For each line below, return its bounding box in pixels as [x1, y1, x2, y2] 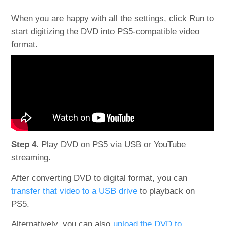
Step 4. [11, 139, 39, 149]
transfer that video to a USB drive [11, 186, 138, 196]
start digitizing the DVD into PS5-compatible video [11, 26, 200, 36]
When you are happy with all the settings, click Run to [11, 13, 214, 23]
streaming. [11, 152, 51, 162]
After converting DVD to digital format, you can [11, 173, 188, 183]
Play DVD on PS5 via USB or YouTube [39, 139, 186, 149]
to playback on [137, 186, 195, 196]
